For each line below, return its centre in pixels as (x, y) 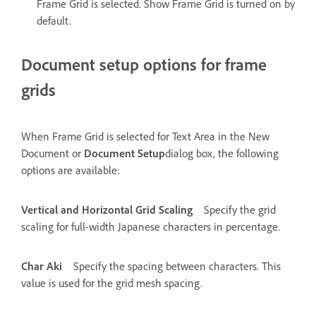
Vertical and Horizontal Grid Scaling (107, 209)
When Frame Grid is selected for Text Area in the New (145, 136)
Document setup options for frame (144, 64)
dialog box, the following (222, 153)
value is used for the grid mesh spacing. (112, 282)
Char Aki (42, 266)
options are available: (71, 170)
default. (54, 20)
